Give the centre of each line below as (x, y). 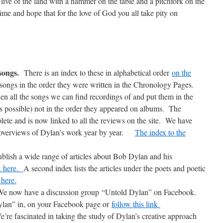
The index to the (160, 132)
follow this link (136, 204)
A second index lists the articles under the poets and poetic (114, 168)
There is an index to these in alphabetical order (97, 72)
